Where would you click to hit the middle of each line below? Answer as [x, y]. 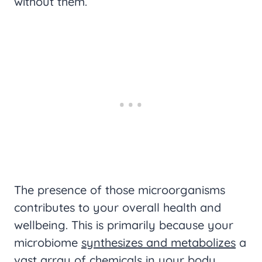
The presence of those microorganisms [120, 190]
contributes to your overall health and [118, 207]
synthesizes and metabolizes [158, 242]
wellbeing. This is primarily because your [124, 225]
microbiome [48, 242]
